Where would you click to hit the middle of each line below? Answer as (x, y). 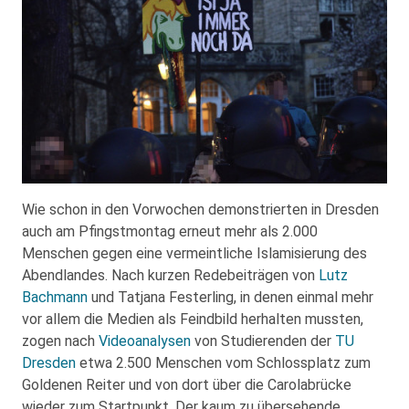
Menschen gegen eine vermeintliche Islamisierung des (194, 253)
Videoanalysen (145, 341)
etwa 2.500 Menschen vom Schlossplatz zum (223, 362)
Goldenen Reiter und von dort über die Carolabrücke (187, 384)
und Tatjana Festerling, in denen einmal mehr (231, 297)
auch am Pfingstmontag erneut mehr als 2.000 (170, 231)
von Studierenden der (263, 341)
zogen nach (60, 341)
